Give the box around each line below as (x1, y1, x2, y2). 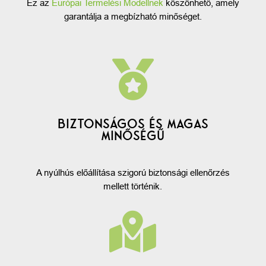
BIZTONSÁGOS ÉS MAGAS (57, 116, 208, 132)
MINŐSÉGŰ (101, 128, 165, 144)
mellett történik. (103, 180, 163, 191)
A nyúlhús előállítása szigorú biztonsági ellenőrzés (36, 167, 230, 178)
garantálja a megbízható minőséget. (64, 11, 202, 21)
